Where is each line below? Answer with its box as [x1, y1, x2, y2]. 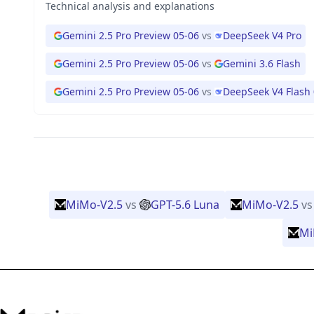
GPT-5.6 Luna [151, 197, 219, 212]
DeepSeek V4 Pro [223, 29, 301, 42]
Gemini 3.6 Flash [223, 57, 301, 70]
